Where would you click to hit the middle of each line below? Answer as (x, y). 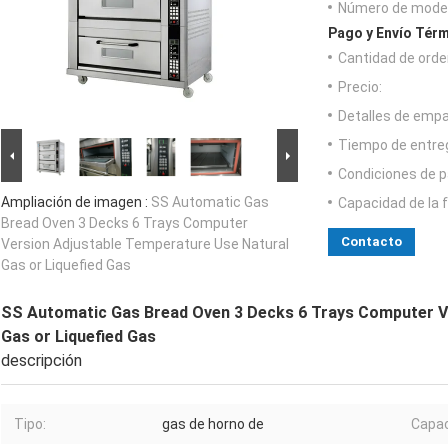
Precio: (360, 87)
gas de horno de (213, 424)
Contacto (371, 242)
